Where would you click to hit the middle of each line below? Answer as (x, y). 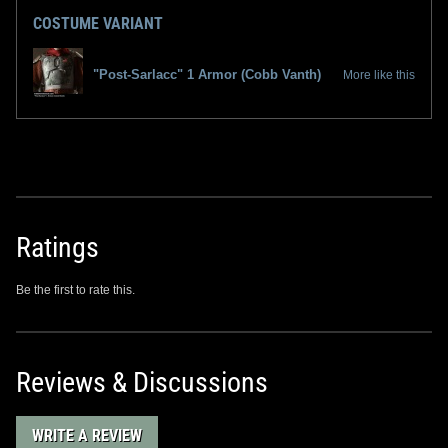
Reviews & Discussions (142, 382)
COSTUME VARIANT (98, 23)
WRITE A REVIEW (87, 435)
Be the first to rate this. (75, 289)
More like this (379, 74)
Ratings (57, 247)
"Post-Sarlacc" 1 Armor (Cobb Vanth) (207, 74)
